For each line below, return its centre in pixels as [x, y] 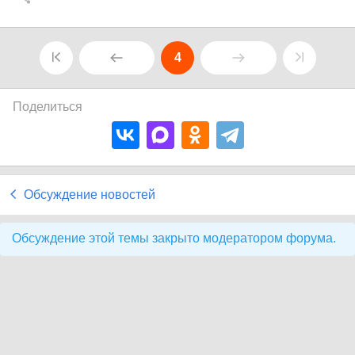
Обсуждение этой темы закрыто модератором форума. [174, 238]
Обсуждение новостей [90, 195]
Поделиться [48, 107]
